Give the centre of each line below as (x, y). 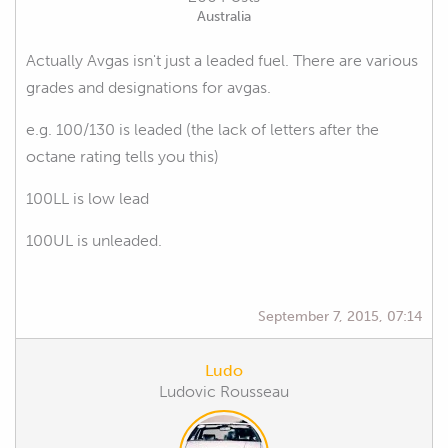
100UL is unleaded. (94, 240)
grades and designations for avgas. (148, 87)
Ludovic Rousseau (224, 391)
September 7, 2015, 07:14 (340, 315)
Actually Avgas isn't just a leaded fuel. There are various (222, 60)
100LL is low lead (87, 198)
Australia (224, 16)
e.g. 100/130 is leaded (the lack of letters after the (202, 129)
